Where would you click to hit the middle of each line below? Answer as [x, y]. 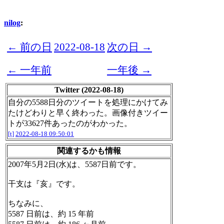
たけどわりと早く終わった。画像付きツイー [88, 113]
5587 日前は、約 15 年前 [51, 214]
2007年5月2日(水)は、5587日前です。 [74, 164]
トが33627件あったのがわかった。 [70, 123]
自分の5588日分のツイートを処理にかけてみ [88, 102]
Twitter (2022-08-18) [89, 90]
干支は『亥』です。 [44, 184]
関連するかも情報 [89, 151]
